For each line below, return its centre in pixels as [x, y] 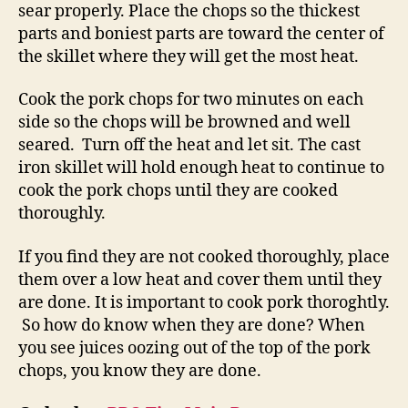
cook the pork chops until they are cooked [178, 191]
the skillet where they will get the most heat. [189, 56]
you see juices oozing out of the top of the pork [194, 348]
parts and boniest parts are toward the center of [201, 34]
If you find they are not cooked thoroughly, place [204, 257]
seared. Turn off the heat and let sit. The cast [189, 145]
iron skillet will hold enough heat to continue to [201, 168]
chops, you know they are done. [140, 371]
